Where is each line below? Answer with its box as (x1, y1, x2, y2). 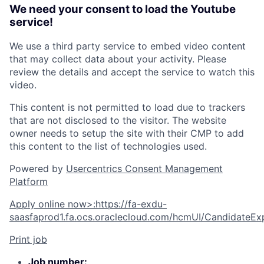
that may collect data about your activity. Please (9, 53, 226, 65)
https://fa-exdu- (95, 198, 167, 210)
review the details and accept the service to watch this (9, 66, 255, 78)
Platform (9, 176, 48, 188)
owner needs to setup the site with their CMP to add (9, 127, 244, 140)
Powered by (9, 163, 66, 175)
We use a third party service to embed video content (9, 40, 246, 52)
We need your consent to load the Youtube (9, 2, 236, 16)
